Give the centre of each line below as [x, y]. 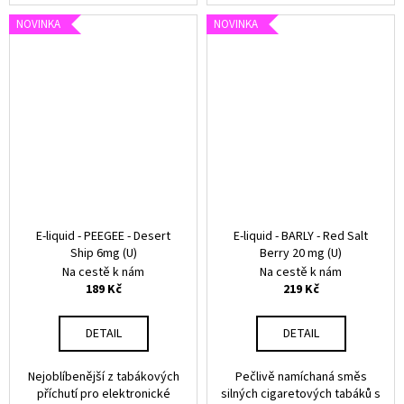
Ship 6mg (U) [103, 253]
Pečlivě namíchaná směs [301, 377]
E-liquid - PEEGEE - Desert [103, 236]
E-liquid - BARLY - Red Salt [301, 236]
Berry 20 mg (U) [301, 253]
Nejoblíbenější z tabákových [103, 377]
